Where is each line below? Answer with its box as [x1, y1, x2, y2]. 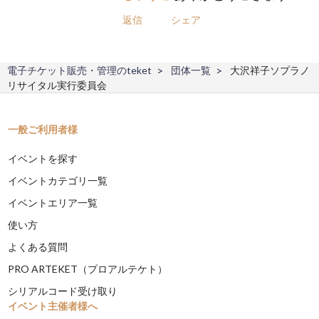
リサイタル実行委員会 [7, 78, 107, 91]
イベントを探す [8, 152, 78, 164]
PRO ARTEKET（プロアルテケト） [8, 262, 168, 275]
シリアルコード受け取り [8, 284, 118, 297]
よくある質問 [8, 240, 68, 253]
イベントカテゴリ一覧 [8, 174, 108, 187]
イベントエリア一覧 [8, 196, 98, 209]
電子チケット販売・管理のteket [7, 63, 152, 76]
